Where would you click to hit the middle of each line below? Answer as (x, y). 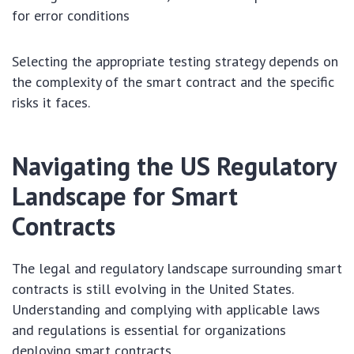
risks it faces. (51, 103)
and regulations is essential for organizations (149, 330)
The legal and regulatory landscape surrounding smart (177, 269)
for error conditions (71, 16)
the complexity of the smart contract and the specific (173, 82)
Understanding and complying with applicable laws (166, 310)
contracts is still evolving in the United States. (153, 289)
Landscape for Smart (125, 196)
